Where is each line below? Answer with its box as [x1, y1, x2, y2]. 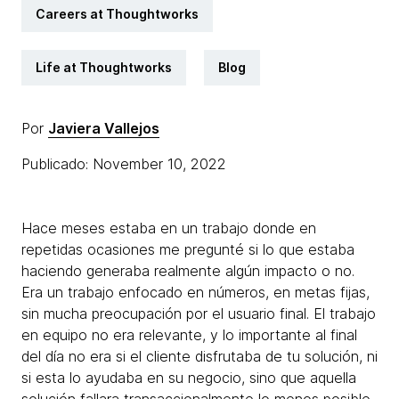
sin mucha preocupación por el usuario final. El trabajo [21, 305, 376, 322]
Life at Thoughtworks [36, 60, 172, 75]
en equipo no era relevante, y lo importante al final [21, 326, 357, 344]
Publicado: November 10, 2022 [21, 155, 231, 173]
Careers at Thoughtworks [36, 6, 199, 21]
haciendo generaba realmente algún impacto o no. [21, 262, 354, 280]
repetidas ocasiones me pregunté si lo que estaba [21, 240, 354, 258]
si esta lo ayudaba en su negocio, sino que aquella [21, 369, 356, 387]
